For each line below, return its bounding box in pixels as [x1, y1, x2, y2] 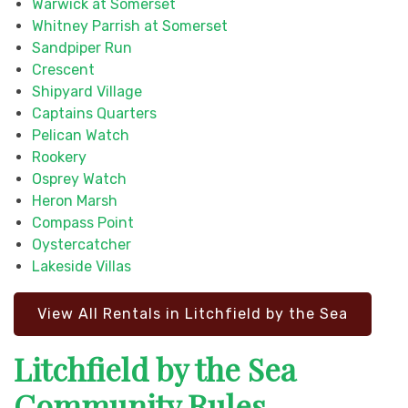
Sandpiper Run [32, 38, 132, 56]
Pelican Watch [32, 126, 129, 144]
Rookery [32, 148, 87, 166]
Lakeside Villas [32, 257, 131, 275]
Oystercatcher [32, 235, 131, 253]
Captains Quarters [32, 104, 157, 122]
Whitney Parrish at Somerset [32, 16, 228, 35]
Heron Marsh [32, 191, 117, 209]
